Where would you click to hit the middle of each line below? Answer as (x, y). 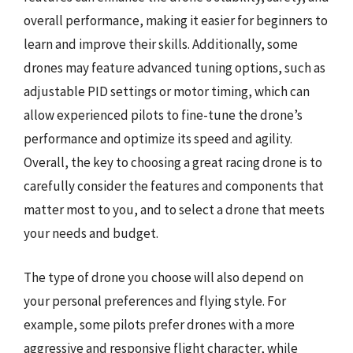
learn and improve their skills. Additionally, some (161, 44)
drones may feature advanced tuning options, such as (175, 68)
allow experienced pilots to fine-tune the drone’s (163, 115)
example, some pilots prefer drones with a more (159, 324)
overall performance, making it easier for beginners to (176, 20)
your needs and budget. (91, 233)
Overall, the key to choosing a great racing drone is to (173, 162)
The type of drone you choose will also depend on (163, 277)
